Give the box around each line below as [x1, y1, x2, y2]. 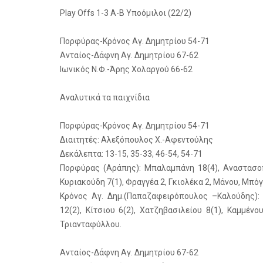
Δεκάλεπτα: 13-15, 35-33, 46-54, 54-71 [60, 149, 203, 159]
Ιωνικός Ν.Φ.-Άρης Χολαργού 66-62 [60, 65, 193, 74]
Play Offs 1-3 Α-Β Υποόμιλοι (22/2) [60, 8, 191, 18]
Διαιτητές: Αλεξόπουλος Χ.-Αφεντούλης [60, 135, 213, 144]
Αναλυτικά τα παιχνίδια [60, 93, 150, 102]
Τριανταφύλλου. [60, 220, 122, 229]
